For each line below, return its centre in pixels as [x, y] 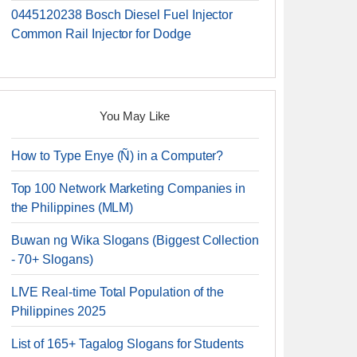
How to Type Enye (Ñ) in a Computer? [117, 156]
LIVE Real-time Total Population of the [118, 292]
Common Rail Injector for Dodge [101, 34]
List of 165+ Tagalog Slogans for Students [127, 344]
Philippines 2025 [58, 311]
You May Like [135, 116]
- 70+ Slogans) [52, 259]
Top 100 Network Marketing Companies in [128, 188]
